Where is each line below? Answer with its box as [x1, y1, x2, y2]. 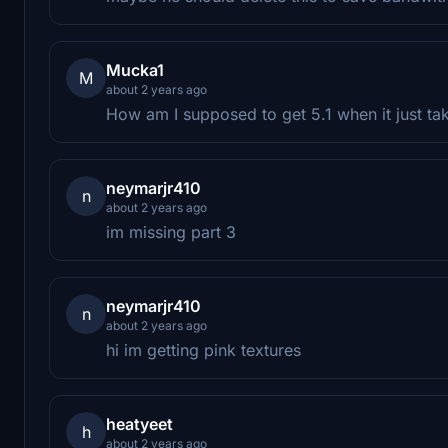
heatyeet [106, 413, 173, 434]
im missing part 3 [106, 221, 236, 242]
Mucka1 [106, 59, 164, 80]
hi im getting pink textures [106, 339, 301, 360]
